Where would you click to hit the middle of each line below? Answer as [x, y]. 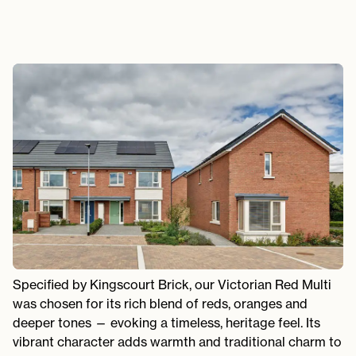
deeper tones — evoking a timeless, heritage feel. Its [166, 322]
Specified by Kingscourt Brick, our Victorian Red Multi [172, 284]
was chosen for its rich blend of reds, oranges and [160, 303]
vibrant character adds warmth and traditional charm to [177, 341]
